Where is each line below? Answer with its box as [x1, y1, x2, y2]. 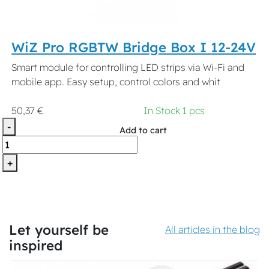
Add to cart [119, 125, 167, 136]
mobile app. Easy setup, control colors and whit [11, 76, 221, 88]
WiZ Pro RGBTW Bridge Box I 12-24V [11, 39, 256, 56]
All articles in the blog [165, 223, 260, 236]
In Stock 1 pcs [144, 104, 205, 117]
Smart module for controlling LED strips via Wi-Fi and [11, 61, 245, 74]
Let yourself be [9, 222, 109, 239]
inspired [9, 237, 62, 255]
